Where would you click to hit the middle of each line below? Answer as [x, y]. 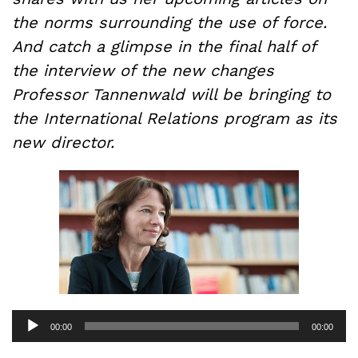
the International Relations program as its [175, 118]
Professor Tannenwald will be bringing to [171, 94]
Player [27, 331]
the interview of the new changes [143, 70]
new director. [63, 142]
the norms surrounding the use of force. [169, 22]
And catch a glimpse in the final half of [164, 46]
